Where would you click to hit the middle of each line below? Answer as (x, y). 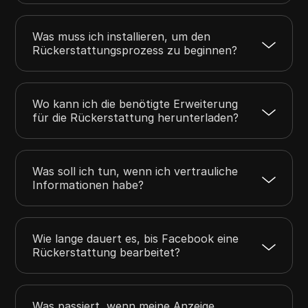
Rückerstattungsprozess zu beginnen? (135, 50)
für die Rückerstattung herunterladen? (136, 117)
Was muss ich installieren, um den (122, 36)
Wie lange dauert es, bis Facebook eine (136, 238)
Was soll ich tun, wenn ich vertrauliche (135, 171)
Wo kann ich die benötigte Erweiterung (135, 103)
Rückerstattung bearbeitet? (107, 252)
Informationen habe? (88, 185)
